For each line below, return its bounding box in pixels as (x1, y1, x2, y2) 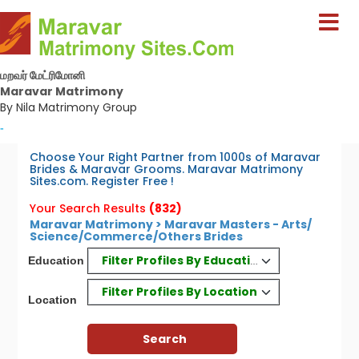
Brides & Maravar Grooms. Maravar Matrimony (30, 161, 304, 177)
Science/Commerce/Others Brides (30, 228, 244, 244)
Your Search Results (30, 200, 147, 216)
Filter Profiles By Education (101, 252, 266, 268)
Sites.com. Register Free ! (30, 173, 175, 189)
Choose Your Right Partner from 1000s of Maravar (30, 149, 321, 165)
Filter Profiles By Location (102, 283, 258, 300)
